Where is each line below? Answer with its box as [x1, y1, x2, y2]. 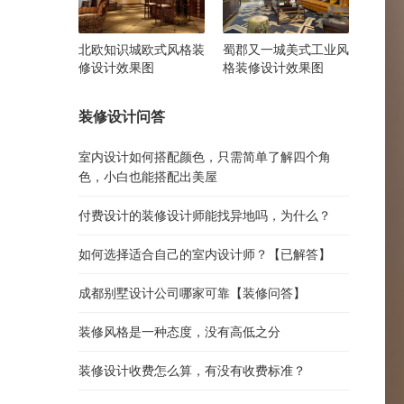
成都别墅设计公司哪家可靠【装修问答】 [78, 284, 306, 300]
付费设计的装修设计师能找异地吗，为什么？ [78, 207, 331, 223]
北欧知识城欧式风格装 [78, 41, 205, 57]
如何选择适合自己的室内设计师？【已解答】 [78, 245, 331, 262]
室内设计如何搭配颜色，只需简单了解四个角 [78, 148, 331, 164]
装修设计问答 [78, 106, 165, 125]
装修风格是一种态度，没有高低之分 [78, 323, 280, 339]
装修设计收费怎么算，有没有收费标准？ [78, 362, 306, 378]
